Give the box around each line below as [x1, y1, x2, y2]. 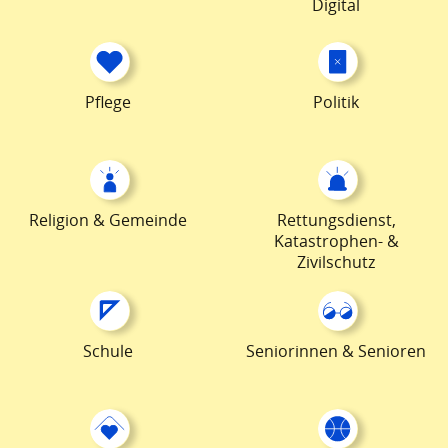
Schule [83, 340, 133, 362]
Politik [313, 91, 359, 113]
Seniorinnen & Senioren [246, 340, 426, 362]
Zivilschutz [297, 251, 375, 273]
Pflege [85, 91, 131, 113]
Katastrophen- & [273, 230, 399, 252]
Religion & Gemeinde [29, 209, 187, 231]
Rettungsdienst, [276, 209, 396, 231]
